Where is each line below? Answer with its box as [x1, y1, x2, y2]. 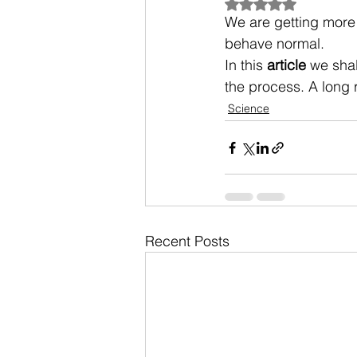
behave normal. [225, 34, 324, 53]
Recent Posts [145, 232, 229, 250]
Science [228, 101, 269, 116]
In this [225, 56, 267, 74]
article [267, 56, 306, 74]
